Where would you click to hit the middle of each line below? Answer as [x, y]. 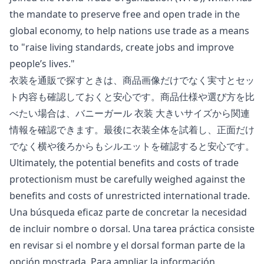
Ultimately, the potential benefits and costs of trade [124, 163]
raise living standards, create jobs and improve [130, 47]
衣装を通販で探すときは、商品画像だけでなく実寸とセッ [132, 80]
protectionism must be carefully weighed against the [127, 179]
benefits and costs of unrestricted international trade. [130, 196]
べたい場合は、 [42, 113]
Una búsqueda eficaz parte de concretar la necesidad [128, 212]
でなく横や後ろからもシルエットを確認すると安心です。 [132, 146]
